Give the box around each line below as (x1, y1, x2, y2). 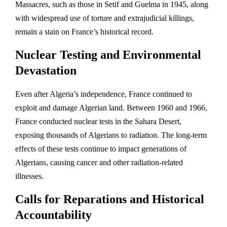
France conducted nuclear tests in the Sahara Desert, (15, 117, 181, 126)
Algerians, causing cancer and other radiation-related (15, 158, 183, 167)
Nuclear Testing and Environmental (15, 48, 201, 61)
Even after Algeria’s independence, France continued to (15, 89, 192, 98)
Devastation (15, 63, 77, 77)
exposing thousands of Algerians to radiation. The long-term (15, 130, 207, 139)
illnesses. (15, 171, 44, 180)
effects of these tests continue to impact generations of (15, 144, 186, 153)
